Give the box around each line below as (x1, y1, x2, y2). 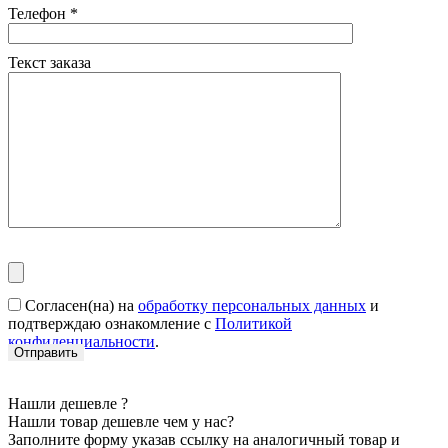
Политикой (215, 315, 292, 333)
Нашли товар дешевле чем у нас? (8, 413, 234, 431)
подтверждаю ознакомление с (8, 315, 215, 333)
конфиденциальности (8, 333, 155, 351)
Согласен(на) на (25, 297, 138, 315)
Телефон (8, 5, 70, 23)
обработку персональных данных (138, 297, 366, 315)
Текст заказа (8, 54, 91, 72)
